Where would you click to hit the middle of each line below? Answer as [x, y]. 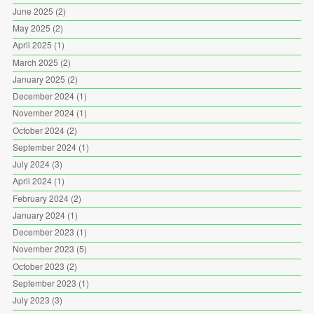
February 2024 [40, 198]
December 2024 [43, 96]
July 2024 [31, 164]
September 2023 [44, 282]
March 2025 [35, 62]
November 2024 [43, 113]
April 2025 [32, 45]
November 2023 [43, 249]
